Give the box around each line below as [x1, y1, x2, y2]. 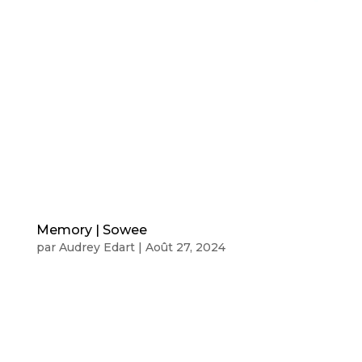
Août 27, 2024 [145, 240, 225, 255]
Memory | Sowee [36, 222, 147, 238]
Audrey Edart [58, 240, 135, 255]
